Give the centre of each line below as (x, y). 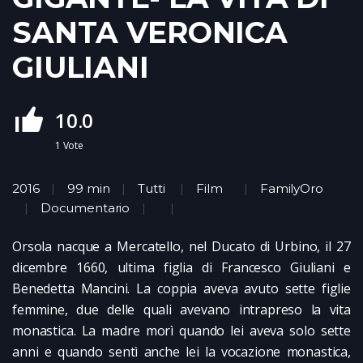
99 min (89, 188)
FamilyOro (292, 188)
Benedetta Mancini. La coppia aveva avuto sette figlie (181, 288)
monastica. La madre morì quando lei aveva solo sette (181, 330)
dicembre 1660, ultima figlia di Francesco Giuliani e (181, 267)
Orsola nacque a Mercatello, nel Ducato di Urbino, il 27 (181, 246)
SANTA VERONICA (150, 32)
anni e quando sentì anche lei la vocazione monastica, (181, 351)
